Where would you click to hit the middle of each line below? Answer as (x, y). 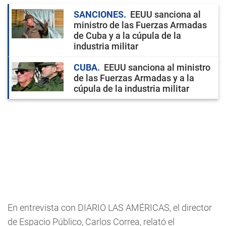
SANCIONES (99, 14)
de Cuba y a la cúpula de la (127, 36)
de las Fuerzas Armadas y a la (134, 78)
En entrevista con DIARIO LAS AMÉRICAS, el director (110, 208)
